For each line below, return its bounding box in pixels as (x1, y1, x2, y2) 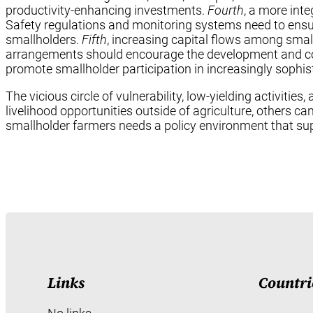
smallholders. (6, 31, 82, 47)
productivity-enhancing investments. (6, 2, 208, 17)
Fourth (208, 2, 244, 17)
